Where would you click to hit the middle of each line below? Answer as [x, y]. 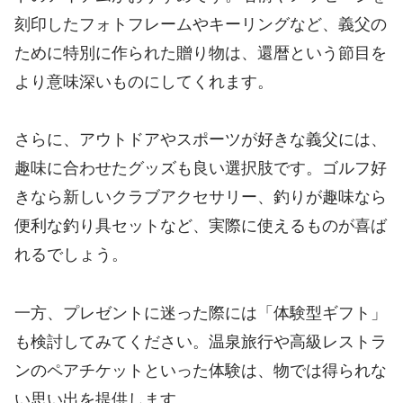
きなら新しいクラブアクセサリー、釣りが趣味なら [201, 197]
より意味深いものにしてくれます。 [144, 81]
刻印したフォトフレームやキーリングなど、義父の [201, 24]
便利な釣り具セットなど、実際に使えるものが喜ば [201, 226]
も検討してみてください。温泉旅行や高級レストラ [201, 341]
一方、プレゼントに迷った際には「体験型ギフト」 [201, 313]
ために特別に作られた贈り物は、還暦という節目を [201, 53]
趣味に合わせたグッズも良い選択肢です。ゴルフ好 [201, 169]
